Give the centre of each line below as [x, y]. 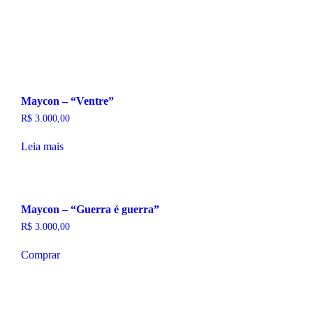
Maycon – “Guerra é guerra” [90, 209]
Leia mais [42, 146]
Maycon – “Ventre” [67, 101]
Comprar [40, 254]
